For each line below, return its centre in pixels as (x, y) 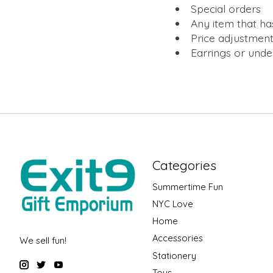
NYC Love (172, 204)
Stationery (174, 255)
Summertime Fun (187, 186)
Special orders (225, 9)
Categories (184, 165)
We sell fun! (43, 241)
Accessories (177, 238)
